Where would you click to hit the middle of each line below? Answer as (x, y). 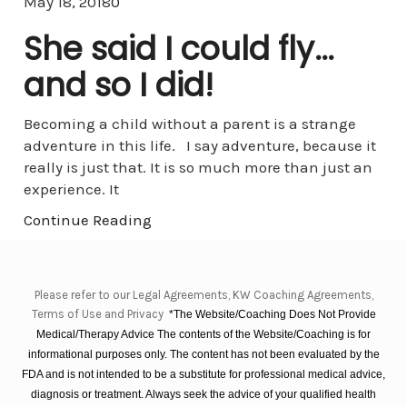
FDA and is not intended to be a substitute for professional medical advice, (203, 374)
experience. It (71, 189)
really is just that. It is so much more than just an (198, 167)
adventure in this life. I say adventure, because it (199, 145)
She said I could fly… (178, 49)
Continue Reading (87, 220)
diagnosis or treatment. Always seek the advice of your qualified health (203, 394)
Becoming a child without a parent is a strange (189, 124)
